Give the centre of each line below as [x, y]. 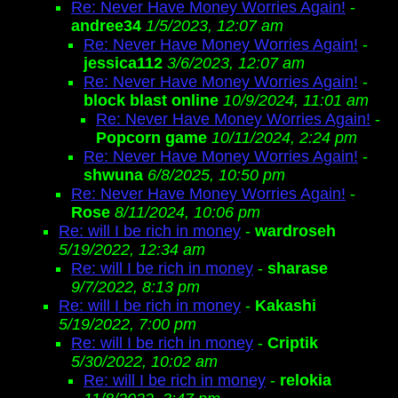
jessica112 [123, 63]
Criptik [293, 343]
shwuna [113, 175]
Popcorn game [151, 138]
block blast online [151, 100]
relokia [306, 380]
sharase [298, 268]
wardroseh [295, 231]
